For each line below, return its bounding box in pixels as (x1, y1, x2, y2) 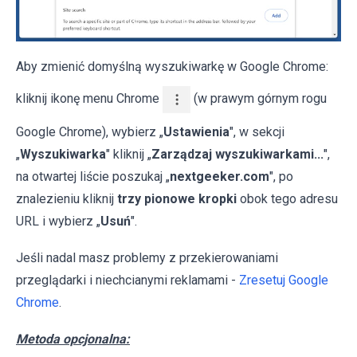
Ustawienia (163, 124, 229, 139)
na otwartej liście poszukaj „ (16, 168, 170, 184)
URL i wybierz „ (16, 213, 100, 229)
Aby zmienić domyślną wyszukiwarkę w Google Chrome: (16, 58, 328, 74)
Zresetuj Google (239, 272, 328, 288)
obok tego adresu (237, 190, 338, 206)
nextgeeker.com (170, 168, 269, 184)
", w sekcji (229, 124, 284, 139)
